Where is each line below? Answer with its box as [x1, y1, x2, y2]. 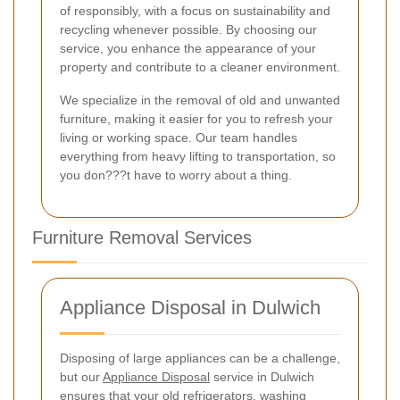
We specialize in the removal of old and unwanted [60, 92, 340, 107]
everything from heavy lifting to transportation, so [60, 148, 336, 163]
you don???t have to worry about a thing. [60, 167, 292, 182]
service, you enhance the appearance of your [60, 40, 316, 55]
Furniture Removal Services [32, 227, 252, 247]
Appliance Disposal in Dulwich [60, 296, 321, 319]
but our [60, 369, 103, 384]
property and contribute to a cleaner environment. [60, 59, 340, 74]
